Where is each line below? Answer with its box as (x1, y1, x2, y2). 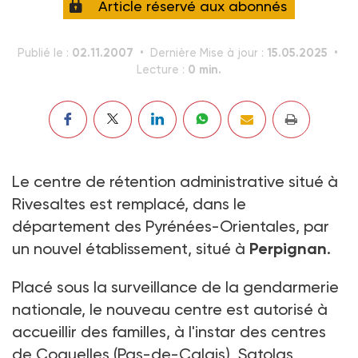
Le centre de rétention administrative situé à (12, 171, 338, 191)
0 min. (188, 62, 221, 77)
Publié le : (18, 46, 72, 60)
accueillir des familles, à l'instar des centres (12, 321, 326, 341)
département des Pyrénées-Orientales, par (12, 216, 329, 236)
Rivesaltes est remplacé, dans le (12, 193, 246, 213)
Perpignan (249, 238, 327, 258)
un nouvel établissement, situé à (12, 238, 249, 258)
